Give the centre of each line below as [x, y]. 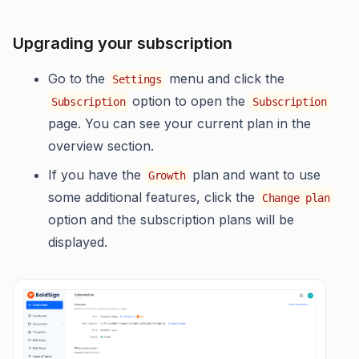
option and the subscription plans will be [171, 220]
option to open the [189, 101]
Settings [137, 79]
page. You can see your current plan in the [179, 123]
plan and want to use [255, 175]
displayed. [78, 242]
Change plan [296, 198]
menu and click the [224, 79]
